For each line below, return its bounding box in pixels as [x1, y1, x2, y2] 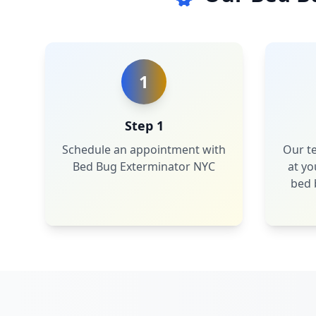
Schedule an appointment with [62, 142, 226, 157]
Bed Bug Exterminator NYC [73, 159, 215, 174]
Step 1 [124, 117, 164, 134]
